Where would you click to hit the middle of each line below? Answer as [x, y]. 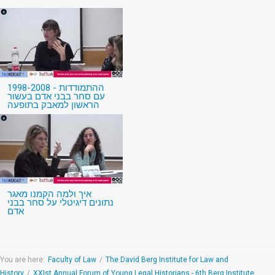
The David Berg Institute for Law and [167, 260]
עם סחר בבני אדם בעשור [56, 97]
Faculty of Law [72, 260]
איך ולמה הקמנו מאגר [49, 194]
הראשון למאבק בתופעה [53, 105]
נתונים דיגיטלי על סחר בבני [60, 203]
